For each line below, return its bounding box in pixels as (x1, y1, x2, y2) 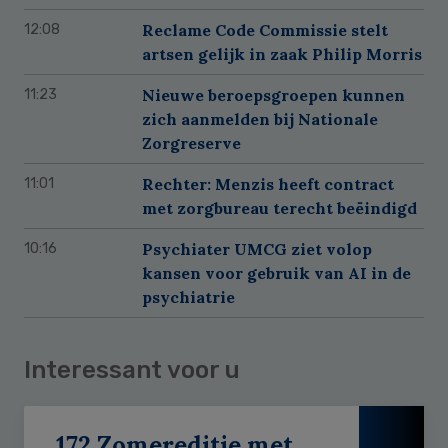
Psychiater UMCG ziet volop (142, 238, 372, 259)
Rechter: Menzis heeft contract (142, 173, 394, 194)
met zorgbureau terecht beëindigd (142, 197, 417, 218)
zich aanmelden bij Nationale (142, 108, 378, 129)
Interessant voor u (24, 355, 240, 384)
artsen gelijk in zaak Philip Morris (142, 43, 422, 64)
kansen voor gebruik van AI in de (142, 262, 411, 283)
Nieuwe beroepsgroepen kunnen (142, 84, 405, 105)
